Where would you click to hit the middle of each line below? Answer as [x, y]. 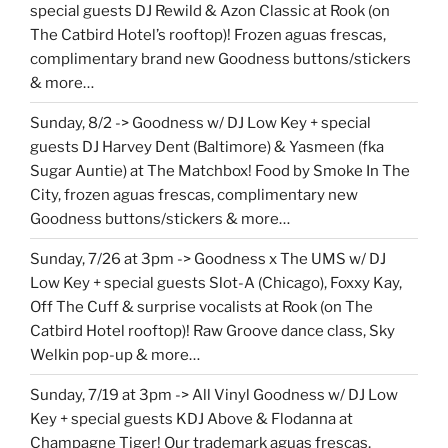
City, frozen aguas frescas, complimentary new [194, 194]
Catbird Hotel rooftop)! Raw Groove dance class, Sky [212, 330]
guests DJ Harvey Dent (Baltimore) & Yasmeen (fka [207, 146]
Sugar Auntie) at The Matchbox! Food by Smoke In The [220, 170]
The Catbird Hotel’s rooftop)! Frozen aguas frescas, [208, 34]
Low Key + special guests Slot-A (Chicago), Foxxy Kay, [216, 282]
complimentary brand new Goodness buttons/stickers [220, 58]
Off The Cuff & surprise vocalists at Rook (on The [201, 306]
